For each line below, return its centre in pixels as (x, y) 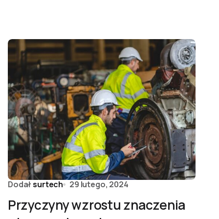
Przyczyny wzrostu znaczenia (97, 205)
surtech (48, 184)
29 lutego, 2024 (99, 184)
